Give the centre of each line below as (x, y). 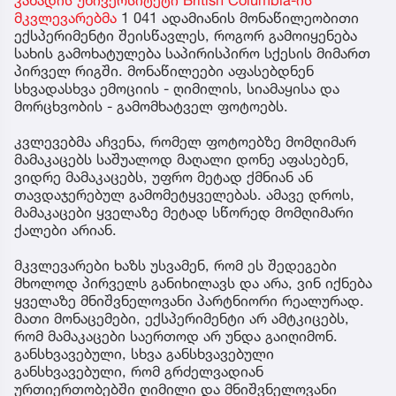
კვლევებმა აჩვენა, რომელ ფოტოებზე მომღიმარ (185, 141)
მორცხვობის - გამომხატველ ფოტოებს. (153, 106)
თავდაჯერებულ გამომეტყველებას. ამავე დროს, (184, 194)
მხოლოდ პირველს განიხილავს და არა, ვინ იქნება (193, 282)
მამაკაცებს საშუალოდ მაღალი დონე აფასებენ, (182, 159)
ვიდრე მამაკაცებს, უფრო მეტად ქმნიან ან (164, 176)
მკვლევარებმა (65, 17)
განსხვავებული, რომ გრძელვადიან (139, 371)
